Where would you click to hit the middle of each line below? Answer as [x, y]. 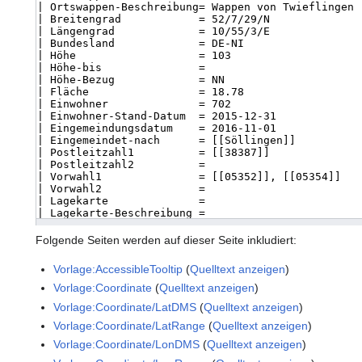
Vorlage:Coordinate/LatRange [130, 326]
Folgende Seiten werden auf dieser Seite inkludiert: [166, 240]
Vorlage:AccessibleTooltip [118, 269]
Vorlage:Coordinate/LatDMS [125, 307]
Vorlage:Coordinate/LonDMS [127, 345]
